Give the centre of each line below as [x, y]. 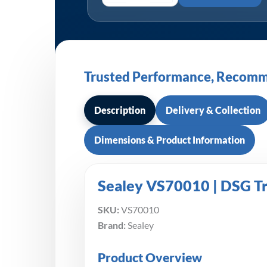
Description [120, 110]
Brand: [112, 225]
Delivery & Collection [213, 110]
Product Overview [150, 257]
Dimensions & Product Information [170, 139]
